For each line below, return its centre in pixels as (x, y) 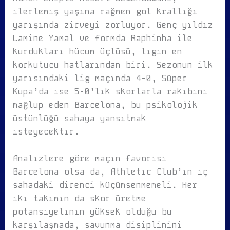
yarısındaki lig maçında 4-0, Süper (100, 79)
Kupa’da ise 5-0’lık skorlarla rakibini (110, 92)
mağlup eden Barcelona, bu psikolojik (105, 105)
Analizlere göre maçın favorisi (90, 159)
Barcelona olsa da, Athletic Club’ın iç (110, 172)
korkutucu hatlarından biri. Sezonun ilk (113, 65)
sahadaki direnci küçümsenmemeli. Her (105, 185)
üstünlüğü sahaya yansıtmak (79, 119)
